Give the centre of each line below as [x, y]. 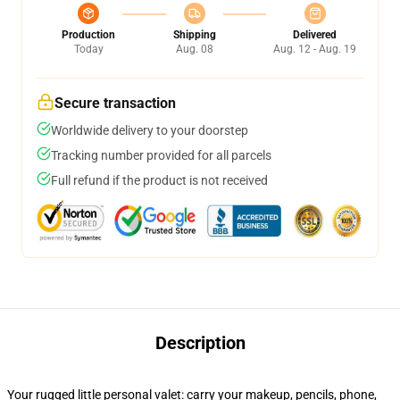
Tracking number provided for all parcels [161, 155]
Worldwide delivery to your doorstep [150, 130]
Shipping [194, 35]
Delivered [315, 35]
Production [88, 35]
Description [200, 343]
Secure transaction [115, 103]
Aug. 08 [194, 49]
